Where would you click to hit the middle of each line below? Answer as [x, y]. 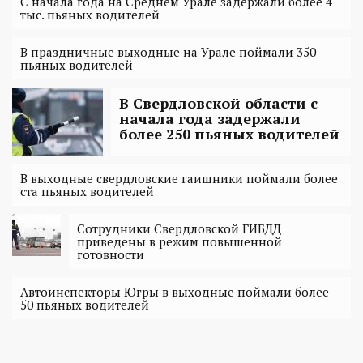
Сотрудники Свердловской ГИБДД [179, 228]
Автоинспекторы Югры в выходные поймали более [175, 291]
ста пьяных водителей [87, 191]
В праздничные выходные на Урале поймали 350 [168, 51]
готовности [111, 254]
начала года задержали [210, 118]
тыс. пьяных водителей [90, 14]
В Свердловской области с [218, 102]
